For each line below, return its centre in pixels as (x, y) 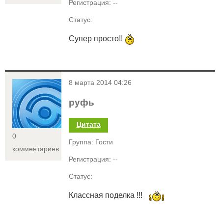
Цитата (88, 125)
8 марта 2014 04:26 (100, 82)
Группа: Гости (91, 142)
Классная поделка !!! (109, 195)
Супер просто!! (97, 38)
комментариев (36, 149)
